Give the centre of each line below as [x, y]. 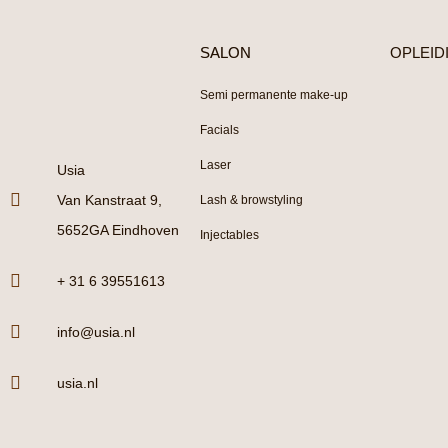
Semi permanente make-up [273, 95]
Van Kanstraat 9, [109, 200]
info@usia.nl [95, 332]
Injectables [229, 235]
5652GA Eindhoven [117, 230]
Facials [219, 130]
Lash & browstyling [251, 200]
